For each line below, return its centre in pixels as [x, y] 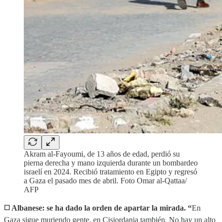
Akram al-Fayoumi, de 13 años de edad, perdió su [102, 154]
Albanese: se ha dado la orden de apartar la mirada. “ [102, 208]
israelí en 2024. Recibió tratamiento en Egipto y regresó [111, 171]
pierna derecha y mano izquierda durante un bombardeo [111, 163]
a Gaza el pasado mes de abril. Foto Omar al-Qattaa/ [105, 180]
